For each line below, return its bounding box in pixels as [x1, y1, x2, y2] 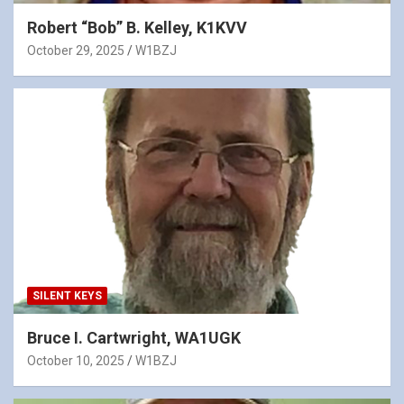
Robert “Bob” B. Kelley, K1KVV [27, 17, 247, 37]
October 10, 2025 [27, 353, 124, 369]
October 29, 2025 [27, 42, 124, 58]
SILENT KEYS [32, 289, 102, 303]
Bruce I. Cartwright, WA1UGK [27, 328, 241, 348]
